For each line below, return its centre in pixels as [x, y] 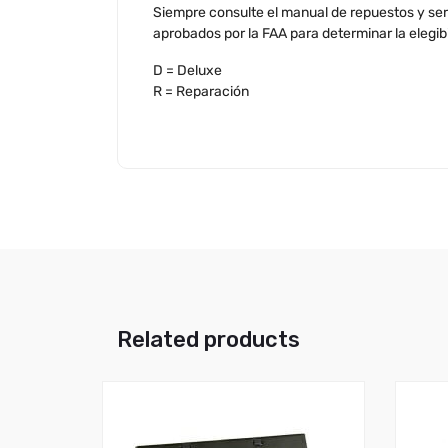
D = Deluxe [187, 70]
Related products [208, 339]
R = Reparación [201, 91]
